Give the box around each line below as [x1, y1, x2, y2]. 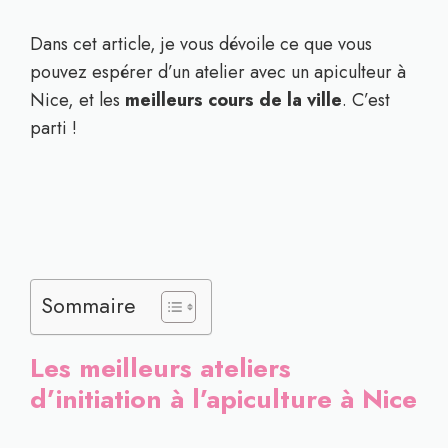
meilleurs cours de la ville [125, 87, 342, 113]
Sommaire [41, 290, 136, 322]
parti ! [30, 115, 77, 141]
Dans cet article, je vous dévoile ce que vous [30, 31, 372, 57]
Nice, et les [30, 87, 125, 113]
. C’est [342, 87, 390, 113]
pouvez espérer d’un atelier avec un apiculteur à [30, 59, 406, 85]
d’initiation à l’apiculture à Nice [30, 380, 417, 418]
